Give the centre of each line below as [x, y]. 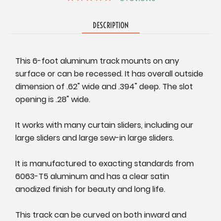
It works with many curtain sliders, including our [105, 125]
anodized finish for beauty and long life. [91, 189]
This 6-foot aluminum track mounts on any [97, 61]
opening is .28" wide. [53, 100]
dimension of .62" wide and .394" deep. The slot [104, 87]
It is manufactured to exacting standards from [105, 164]
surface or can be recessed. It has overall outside [110, 74]
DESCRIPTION [110, 25]
